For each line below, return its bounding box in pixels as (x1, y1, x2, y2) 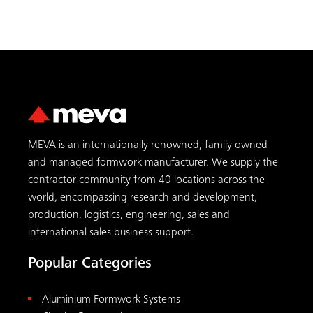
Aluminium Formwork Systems (42, 293, 180, 306)
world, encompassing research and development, (28, 191, 257, 204)
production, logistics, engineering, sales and (28, 209, 230, 221)
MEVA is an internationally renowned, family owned (28, 139, 268, 152)
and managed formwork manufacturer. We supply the (28, 156, 278, 169)
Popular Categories (28, 256, 152, 272)
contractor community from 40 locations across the (28, 174, 265, 187)
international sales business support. (28, 226, 194, 239)
